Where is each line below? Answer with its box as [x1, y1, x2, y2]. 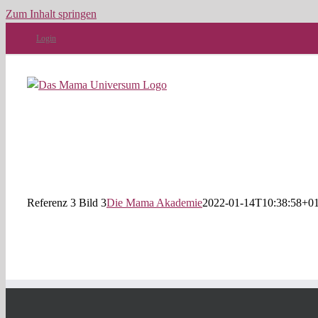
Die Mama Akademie [106, 197, 202, 209]
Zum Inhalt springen [6, 8, 97, 20]
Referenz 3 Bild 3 [27, 197, 106, 209]
